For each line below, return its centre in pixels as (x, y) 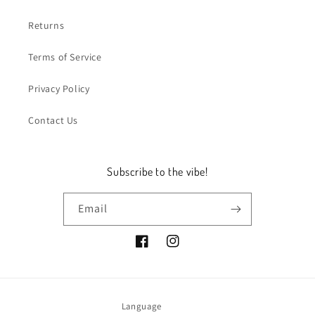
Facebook (157, 249)
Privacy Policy (59, 88)
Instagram (189, 249)
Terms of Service (65, 57)
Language (141, 306)
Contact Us (53, 120)
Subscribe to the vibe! (157, 171)
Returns (46, 25)
